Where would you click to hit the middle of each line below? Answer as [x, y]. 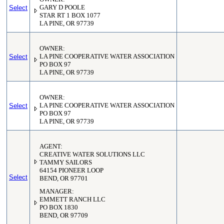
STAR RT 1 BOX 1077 [70, 15]
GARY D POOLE [62, 7]
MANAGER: [57, 191]
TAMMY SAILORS [66, 162]
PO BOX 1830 [59, 207]
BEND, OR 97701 [64, 178]
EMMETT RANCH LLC [72, 199]
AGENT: [51, 146]
